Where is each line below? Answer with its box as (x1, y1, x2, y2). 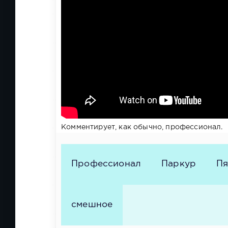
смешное (71, 201, 113, 209)
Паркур (161, 160, 196, 168)
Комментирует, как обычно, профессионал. (61, 124, 223, 130)
